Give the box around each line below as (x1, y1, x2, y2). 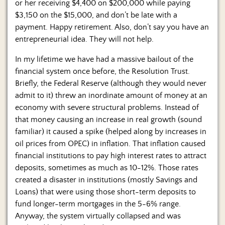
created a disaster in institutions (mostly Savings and (15, 175, 197, 184)
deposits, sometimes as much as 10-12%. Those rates (15, 163, 198, 172)
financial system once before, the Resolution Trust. (15, 66, 190, 76)
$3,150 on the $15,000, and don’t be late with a (15, 10, 177, 20)
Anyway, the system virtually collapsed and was (15, 211, 181, 220)
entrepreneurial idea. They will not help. (15, 34, 154, 44)
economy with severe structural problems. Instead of (15, 102, 199, 112)
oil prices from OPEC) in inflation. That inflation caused (15, 139, 205, 148)
